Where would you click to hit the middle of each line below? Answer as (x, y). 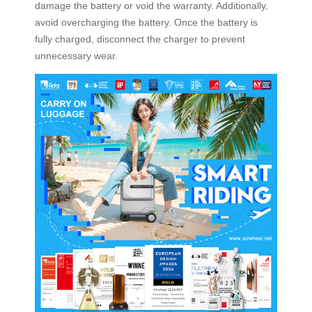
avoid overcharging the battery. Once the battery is (146, 22)
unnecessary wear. (76, 55)
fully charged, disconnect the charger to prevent (140, 39)
